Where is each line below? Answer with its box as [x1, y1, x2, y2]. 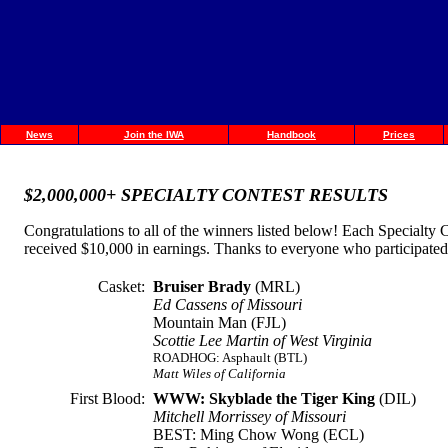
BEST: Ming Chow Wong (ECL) [153, 426, 364, 443]
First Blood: [70, 390, 145, 407]
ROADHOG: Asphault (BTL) [153, 350, 307, 365]
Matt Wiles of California [153, 366, 286, 381]
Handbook [267, 129, 316, 140]
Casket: [98, 278, 145, 295]
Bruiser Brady [153, 278, 251, 295]
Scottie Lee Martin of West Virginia [153, 332, 372, 349]
